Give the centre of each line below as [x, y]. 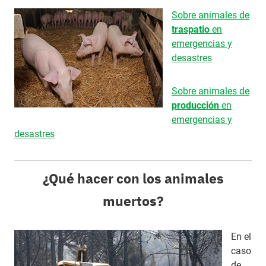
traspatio [191, 29]
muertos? [133, 201]
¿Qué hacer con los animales [133, 178]
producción [195, 105]
